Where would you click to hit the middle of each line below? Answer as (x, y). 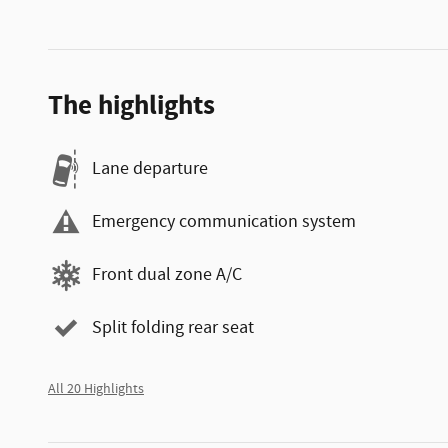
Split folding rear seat (173, 328)
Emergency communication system (224, 222)
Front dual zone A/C (167, 275)
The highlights (131, 105)
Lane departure (150, 169)
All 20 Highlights (96, 388)
